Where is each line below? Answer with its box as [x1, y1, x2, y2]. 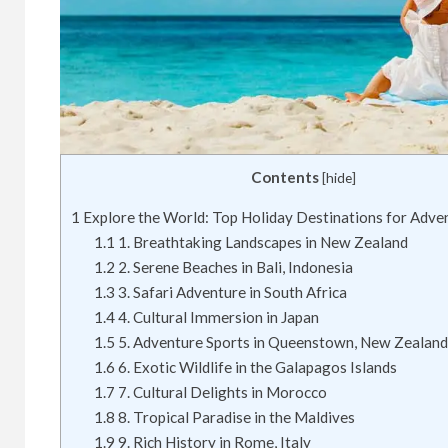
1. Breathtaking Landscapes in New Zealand [114, 233, 408, 252]
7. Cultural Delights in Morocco [114, 383, 327, 402]
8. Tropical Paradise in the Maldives [114, 408, 355, 427]
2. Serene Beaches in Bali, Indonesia [114, 258, 353, 277]
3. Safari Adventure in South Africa [114, 283, 347, 302]
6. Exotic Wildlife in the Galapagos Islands [114, 358, 397, 377]
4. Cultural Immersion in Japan [114, 308, 319, 327]
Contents [251, 168, 319, 187]
